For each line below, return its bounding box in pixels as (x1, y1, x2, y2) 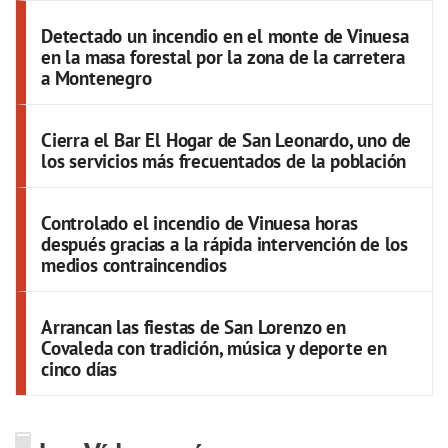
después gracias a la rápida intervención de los (41, 231, 409, 256)
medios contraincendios (41, 252, 227, 277)
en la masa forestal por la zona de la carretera (41, 44, 406, 69)
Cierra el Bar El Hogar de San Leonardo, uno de (41, 127, 412, 152)
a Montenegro (41, 65, 152, 90)
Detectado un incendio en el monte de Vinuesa (41, 23, 409, 48)
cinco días (41, 356, 118, 381)
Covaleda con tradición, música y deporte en (41, 335, 387, 360)
